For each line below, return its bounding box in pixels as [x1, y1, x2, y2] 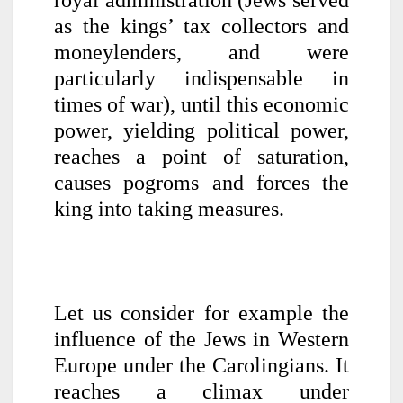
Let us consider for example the [54, 300, 349, 325]
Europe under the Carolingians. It [54, 353, 349, 377]
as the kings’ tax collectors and [54, 13, 349, 38]
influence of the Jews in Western [54, 327, 349, 351]
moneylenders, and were [54, 40, 349, 64]
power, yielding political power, [54, 118, 349, 142]
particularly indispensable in [54, 66, 349, 90]
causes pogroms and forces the [54, 170, 349, 194]
